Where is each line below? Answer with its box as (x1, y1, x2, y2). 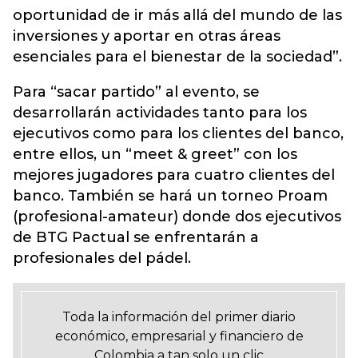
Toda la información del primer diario (62, 309, 296, 324)
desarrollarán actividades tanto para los (13, 104, 307, 121)
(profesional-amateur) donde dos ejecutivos (13, 208, 341, 225)
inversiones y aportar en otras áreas (13, 27, 280, 45)
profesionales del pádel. (13, 249, 191, 267)
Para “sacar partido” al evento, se (13, 83, 260, 101)
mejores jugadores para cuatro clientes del (13, 166, 335, 184)
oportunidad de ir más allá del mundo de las (13, 6, 342, 24)
